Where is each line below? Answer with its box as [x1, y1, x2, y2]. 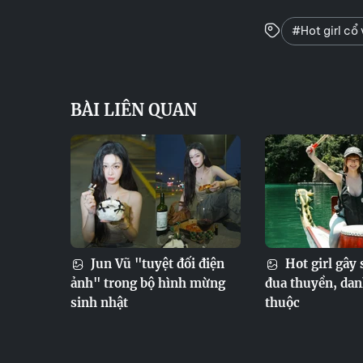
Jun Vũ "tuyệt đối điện [88, 256, 224, 271]
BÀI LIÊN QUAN [70, 100, 197, 120]
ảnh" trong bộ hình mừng [70, 275, 225, 291]
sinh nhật [70, 295, 128, 310]
